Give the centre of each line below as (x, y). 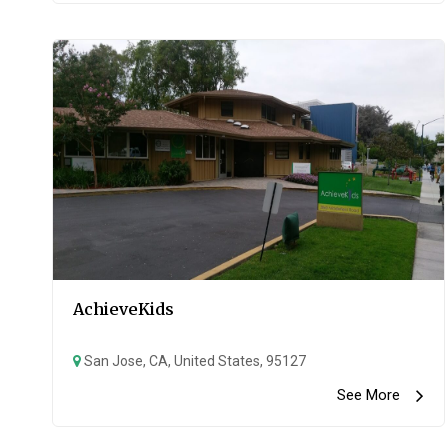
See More (377, 395)
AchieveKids (123, 309)
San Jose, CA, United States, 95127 (193, 361)
